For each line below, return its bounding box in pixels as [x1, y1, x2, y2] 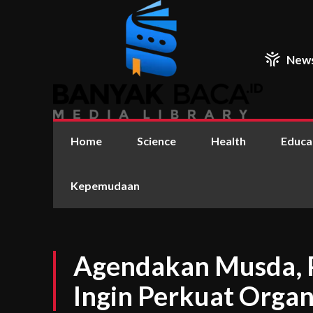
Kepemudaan [71, 179, 140, 192]
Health [211, 134, 246, 147]
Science [137, 134, 176, 147]
